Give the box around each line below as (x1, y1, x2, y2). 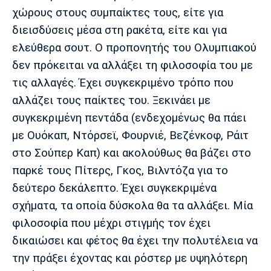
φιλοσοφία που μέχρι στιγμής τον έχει (12, 217, 211, 230)
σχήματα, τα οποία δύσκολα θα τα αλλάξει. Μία (12, 199, 253, 213)
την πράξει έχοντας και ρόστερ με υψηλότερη (12, 252, 247, 266)
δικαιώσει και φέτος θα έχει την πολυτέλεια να (12, 234, 258, 248)
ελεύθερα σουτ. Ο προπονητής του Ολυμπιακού (12, 41, 256, 55)
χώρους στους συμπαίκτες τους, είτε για (12, 6, 223, 20)
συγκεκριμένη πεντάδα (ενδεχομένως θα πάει (12, 111, 246, 125)
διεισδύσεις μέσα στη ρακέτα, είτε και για (12, 24, 227, 38)
